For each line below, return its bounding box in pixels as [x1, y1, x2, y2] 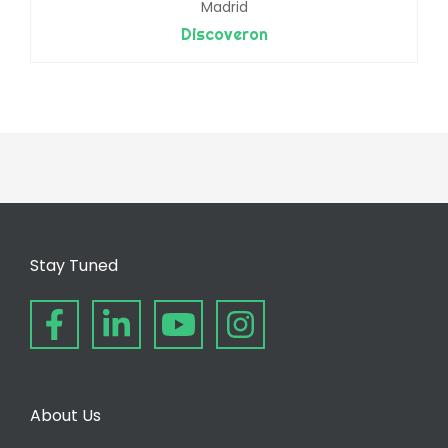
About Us [30, 404, 101, 428]
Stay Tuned [30, 254, 118, 278]
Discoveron [180, 24, 268, 45]
